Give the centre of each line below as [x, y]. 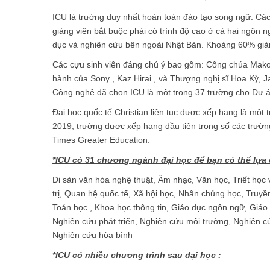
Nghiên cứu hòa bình [93, 235]
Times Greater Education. [101, 140]
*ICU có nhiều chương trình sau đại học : [137, 255]
